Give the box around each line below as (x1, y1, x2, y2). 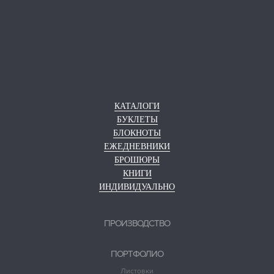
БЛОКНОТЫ (113, 128, 161, 138)
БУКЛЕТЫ (116, 115, 158, 125)
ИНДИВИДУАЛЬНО (99, 182, 175, 192)
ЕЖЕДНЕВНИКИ (104, 142, 170, 152)
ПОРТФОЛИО (111, 248, 163, 260)
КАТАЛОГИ (114, 102, 160, 111)
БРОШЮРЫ (114, 155, 160, 165)
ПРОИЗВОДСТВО (104, 218, 170, 229)
